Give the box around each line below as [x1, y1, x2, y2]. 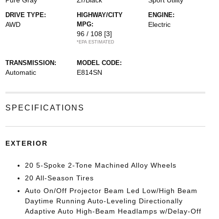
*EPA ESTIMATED [76, 40, 114, 44]
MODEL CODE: [76, 59, 122, 66]
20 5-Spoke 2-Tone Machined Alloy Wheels [24, 161, 176, 169]
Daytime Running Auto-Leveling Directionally [24, 197, 183, 205]
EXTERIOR [5, 139, 48, 147]
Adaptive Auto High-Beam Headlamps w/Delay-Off [24, 207, 201, 215]
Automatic [5, 68, 36, 76]
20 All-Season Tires [24, 174, 94, 182]
